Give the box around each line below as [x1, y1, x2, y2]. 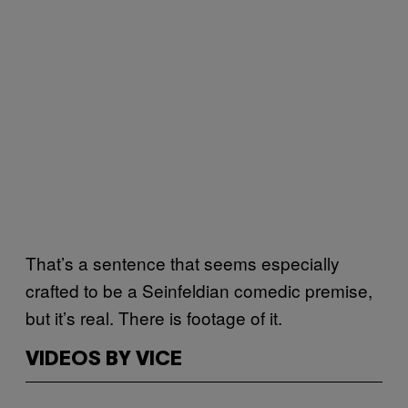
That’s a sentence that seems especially [25, 250, 340, 275]
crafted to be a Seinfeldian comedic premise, [25, 277, 372, 302]
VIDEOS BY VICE [25, 350, 182, 369]
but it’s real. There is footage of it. [25, 304, 282, 330]
